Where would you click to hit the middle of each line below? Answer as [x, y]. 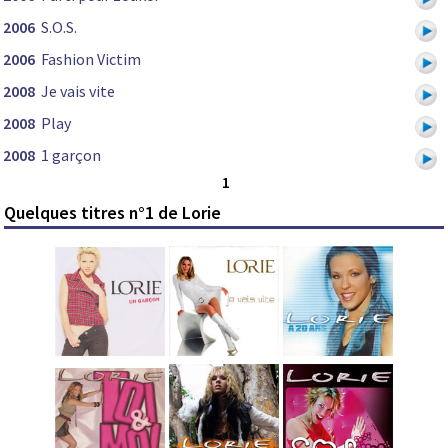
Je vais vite [78, 91]
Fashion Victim [91, 59]
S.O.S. [59, 27]
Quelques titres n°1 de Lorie [113, 212]
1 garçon [71, 155]
